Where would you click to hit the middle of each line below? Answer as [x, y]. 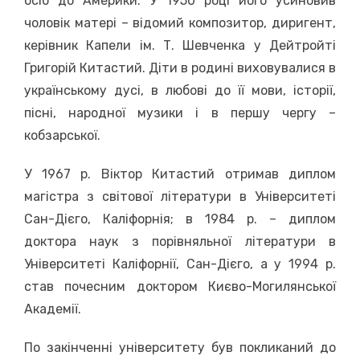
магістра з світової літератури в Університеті [180, 196]
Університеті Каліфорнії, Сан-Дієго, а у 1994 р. [180, 264]
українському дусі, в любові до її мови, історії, [180, 90]
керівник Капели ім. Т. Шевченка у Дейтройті [180, 45]
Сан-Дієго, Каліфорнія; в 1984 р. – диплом [180, 219]
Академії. [53, 309]
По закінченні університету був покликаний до [180, 348]
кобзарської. [62, 135]
